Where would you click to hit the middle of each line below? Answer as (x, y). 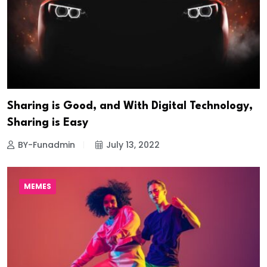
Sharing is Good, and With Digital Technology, (130, 106)
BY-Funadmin (46, 145)
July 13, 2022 (133, 145)
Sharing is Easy (48, 123)
